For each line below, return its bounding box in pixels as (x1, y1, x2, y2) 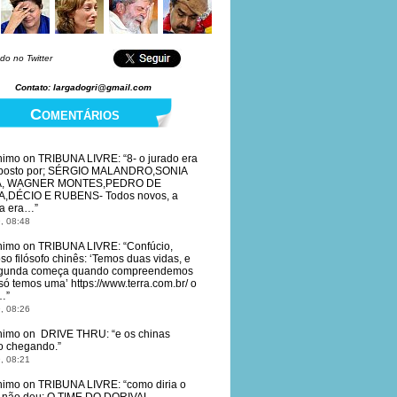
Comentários (29, 105, 120, 123)
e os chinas (115, 328, 170, 340)
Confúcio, (127, 240, 173, 253)
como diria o (127, 378, 186, 391)
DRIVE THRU (38, 328, 106, 340)
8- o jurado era (127, 152, 198, 165)
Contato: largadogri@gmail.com (15, 82, 152, 92)
